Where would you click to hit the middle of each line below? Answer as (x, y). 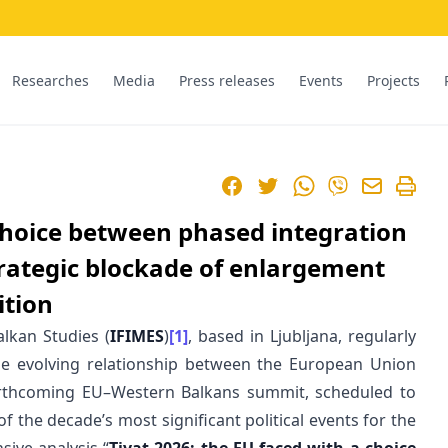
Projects (393, 80)
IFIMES (136, 336)
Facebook (255, 185)
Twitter (282, 185)
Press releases (227, 80)
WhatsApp (330, 185)
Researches (50, 80)
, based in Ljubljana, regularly (302, 336)
